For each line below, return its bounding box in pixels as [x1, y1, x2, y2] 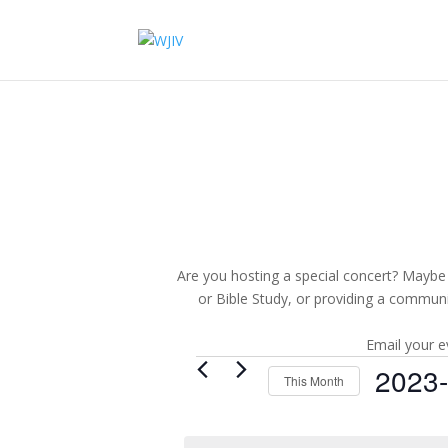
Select [374, 401, 414, 420]
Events [176, 350, 272, 391]
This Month [284, 371, 345, 389]
